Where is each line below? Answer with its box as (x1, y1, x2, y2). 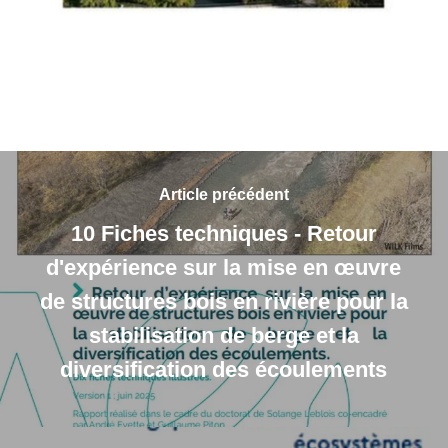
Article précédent (158, 186, 289, 204)
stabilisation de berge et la (88, 323, 359, 349)
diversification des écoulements (60, 357, 388, 383)
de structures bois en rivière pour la (39, 289, 408, 315)
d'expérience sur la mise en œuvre (46, 255, 402, 281)
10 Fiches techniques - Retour (70, 221, 377, 247)
